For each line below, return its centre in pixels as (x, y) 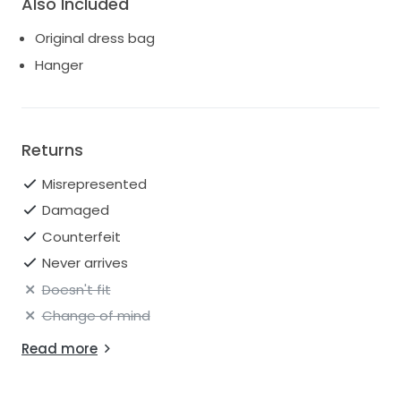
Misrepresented (94, 183)
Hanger (59, 64)
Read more (60, 349)
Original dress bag (95, 38)
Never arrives (85, 263)
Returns (52, 149)
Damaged (75, 210)
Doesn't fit (76, 289)
